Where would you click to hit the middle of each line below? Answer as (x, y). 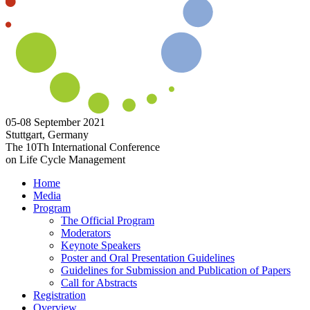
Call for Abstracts (99, 283)
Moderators (86, 233)
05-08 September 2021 (55, 122)
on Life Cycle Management (65, 159)
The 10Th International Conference (83, 147)
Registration (60, 295)
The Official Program (108, 220)
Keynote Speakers (101, 245)
